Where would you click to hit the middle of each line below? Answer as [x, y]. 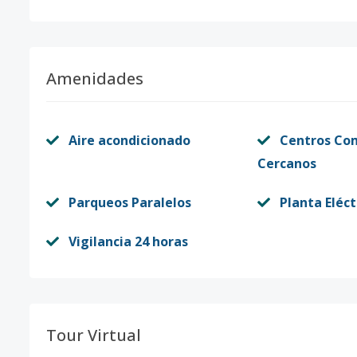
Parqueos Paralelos [130, 203]
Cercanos [286, 164]
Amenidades [95, 79]
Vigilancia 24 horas [128, 242]
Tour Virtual [94, 335]
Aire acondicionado [129, 141]
